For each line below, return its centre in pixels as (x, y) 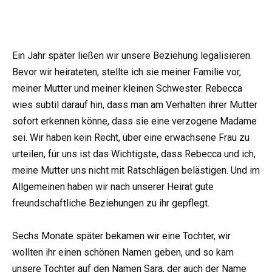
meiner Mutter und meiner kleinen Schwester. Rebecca (127, 88)
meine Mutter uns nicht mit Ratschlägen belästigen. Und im (136, 170)
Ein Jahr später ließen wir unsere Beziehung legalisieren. (132, 55)
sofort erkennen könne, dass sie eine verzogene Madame (134, 121)
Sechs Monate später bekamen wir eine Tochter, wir (121, 236)
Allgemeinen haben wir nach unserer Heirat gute (113, 186)
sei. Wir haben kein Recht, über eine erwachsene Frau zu (131, 137)
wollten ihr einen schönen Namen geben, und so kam (123, 252)
